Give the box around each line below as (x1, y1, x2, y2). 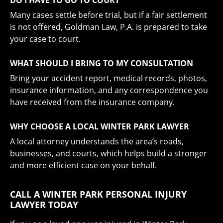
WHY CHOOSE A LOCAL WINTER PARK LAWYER (10, 120, 189, 132)
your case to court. (10, 33, 81, 44)
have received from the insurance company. (10, 96, 175, 108)
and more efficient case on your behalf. (10, 159, 157, 171)
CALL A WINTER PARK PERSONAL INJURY (10, 188, 187, 200)
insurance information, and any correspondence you (10, 84, 208, 96)
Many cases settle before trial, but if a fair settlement (10, 9, 207, 20)
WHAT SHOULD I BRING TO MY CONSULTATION (10, 57, 193, 69)
